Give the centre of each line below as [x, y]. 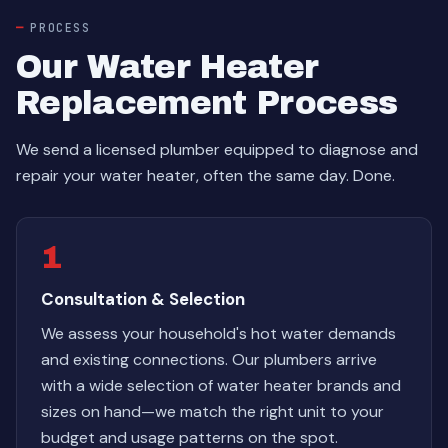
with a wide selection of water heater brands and [221, 385]
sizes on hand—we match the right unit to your [212, 411]
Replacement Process [207, 103]
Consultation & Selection [143, 299]
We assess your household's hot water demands [218, 333]
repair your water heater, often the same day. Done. [205, 175]
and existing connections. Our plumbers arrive [209, 359]
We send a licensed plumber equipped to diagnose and [217, 149]
